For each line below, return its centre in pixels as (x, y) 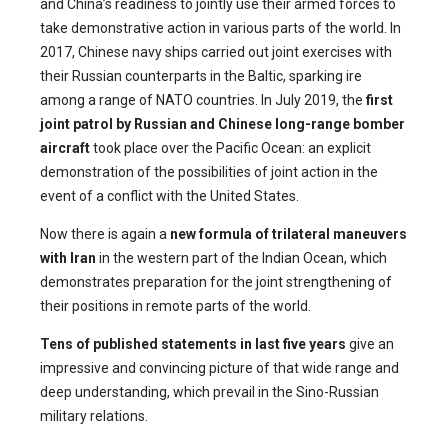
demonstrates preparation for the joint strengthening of (216, 281)
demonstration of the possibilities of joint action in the (209, 171)
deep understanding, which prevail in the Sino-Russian (209, 391)
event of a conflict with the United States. (171, 195)
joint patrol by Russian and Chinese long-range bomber (222, 123)
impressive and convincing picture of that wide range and (219, 367)
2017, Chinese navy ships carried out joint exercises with (216, 51)
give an (370, 343)
